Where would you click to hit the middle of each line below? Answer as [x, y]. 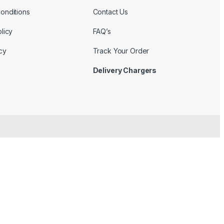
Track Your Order [121, 51]
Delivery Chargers [125, 70]
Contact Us [110, 12]
